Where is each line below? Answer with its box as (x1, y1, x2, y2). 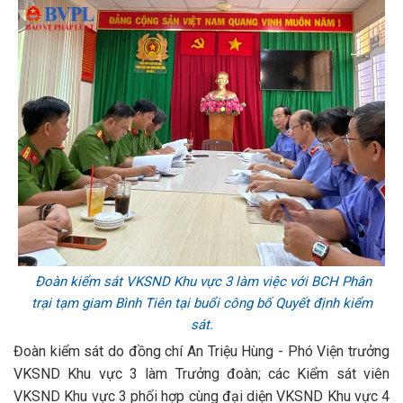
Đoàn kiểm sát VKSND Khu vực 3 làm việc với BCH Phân (35, 273, 372, 290)
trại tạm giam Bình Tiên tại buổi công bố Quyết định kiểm (31, 295, 372, 311)
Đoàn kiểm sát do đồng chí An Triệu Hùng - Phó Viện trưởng (13, 343, 390, 360)
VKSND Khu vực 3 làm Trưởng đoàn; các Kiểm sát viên (13, 365, 390, 382)
